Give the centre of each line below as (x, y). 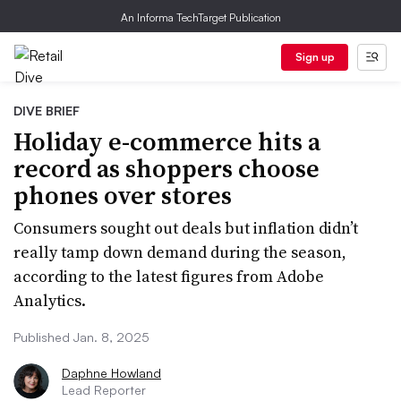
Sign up (315, 57)
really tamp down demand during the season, (180, 252)
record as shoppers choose (166, 168)
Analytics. (50, 300)
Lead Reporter (104, 390)
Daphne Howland (111, 373)
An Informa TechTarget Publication (200, 17)
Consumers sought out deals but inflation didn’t (186, 228)
